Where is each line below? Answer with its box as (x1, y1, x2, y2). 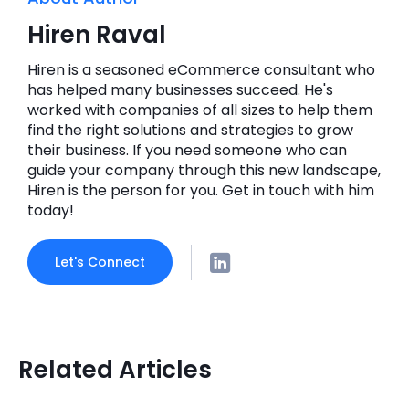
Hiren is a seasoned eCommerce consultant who (27, 59, 375, 81)
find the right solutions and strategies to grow (27, 120, 353, 142)
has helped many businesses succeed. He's (27, 79, 333, 101)
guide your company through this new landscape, (27, 160, 381, 182)
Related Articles (18, 353, 212, 387)
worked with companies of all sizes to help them (27, 100, 372, 121)
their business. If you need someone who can (27, 140, 347, 162)
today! (27, 200, 74, 222)
